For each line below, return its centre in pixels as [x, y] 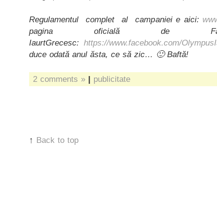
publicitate [112, 79]
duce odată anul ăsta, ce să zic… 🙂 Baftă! [109, 54]
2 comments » [59, 79]
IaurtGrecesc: [56, 43]
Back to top [57, 140]
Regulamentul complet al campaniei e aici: [116, 19]
